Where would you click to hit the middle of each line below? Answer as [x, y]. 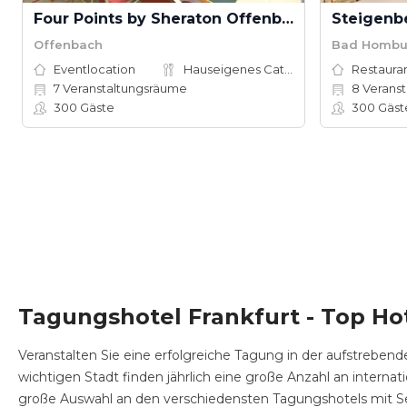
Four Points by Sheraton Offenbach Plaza [288, 19]
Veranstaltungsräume [124, 88]
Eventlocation [94, 69]
